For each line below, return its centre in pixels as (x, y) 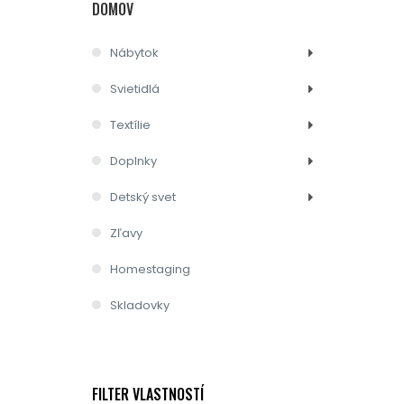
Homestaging (150, 269)
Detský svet (143, 197)
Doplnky (133, 161)
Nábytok (134, 53)
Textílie (130, 125)
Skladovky (140, 305)
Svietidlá (135, 89)
